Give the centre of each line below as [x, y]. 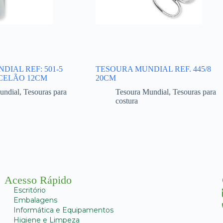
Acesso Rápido [38, 180]
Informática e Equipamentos [63, 210]
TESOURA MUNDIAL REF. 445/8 [153, 69]
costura [126, 101]
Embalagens [35, 200]
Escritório [29, 190]
